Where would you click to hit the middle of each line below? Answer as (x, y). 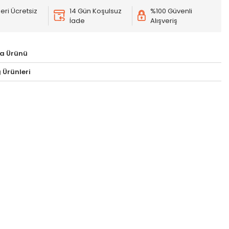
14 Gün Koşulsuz (95, 11)
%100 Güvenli (171, 11)
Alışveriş (164, 20)
